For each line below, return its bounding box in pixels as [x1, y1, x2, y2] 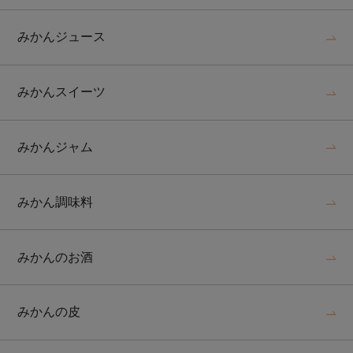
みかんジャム [17, 140, 94, 154]
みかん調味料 [17, 195, 94, 209]
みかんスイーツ [17, 85, 106, 99]
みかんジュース [17, 30, 106, 44]
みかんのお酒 [17, 250, 94, 264]
